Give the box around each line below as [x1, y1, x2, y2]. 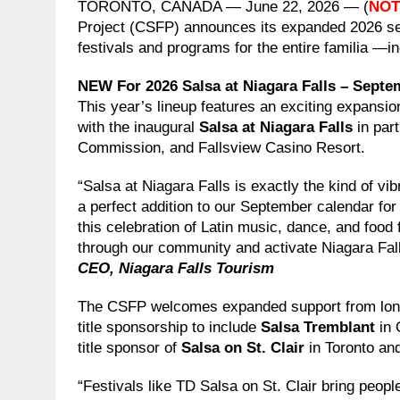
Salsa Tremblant [261, 318, 379, 336]
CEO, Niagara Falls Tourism [78, 259, 274, 277]
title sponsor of [78, 338, 181, 356]
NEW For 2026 [78, 77, 178, 95]
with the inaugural [78, 118, 199, 136]
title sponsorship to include [78, 318, 261, 336]
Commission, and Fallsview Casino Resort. [78, 138, 365, 156]
